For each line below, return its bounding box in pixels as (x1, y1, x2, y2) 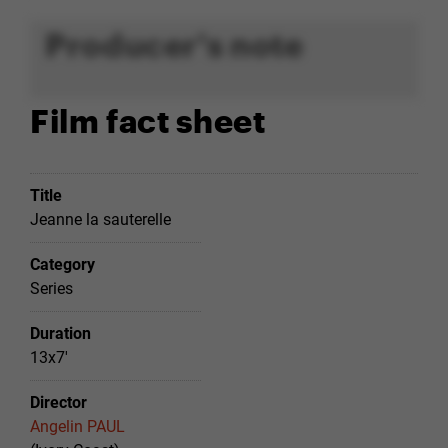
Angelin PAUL (30, 416, 125, 436)
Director (30, 392, 87, 412)
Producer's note (45, 20, 304, 65)
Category (30, 254, 95, 274)
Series (30, 278, 73, 298)
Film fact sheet (30, 96, 266, 141)
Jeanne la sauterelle (30, 209, 171, 229)
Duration (30, 323, 91, 343)
